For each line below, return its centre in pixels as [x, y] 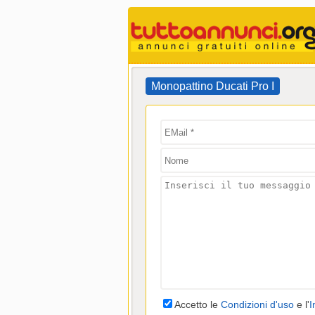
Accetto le [198, 304]
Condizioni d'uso [257, 304]
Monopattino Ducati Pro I [213, 86]
